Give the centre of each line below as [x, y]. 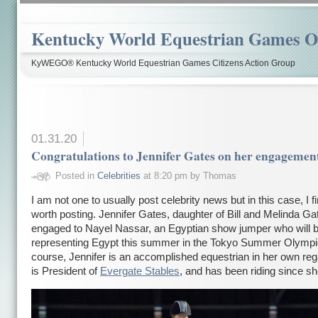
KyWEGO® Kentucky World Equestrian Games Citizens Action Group [163, 63]
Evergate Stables [140, 271]
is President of [66, 271]
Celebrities [119, 175]
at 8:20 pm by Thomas [188, 175]
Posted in [76, 175]
